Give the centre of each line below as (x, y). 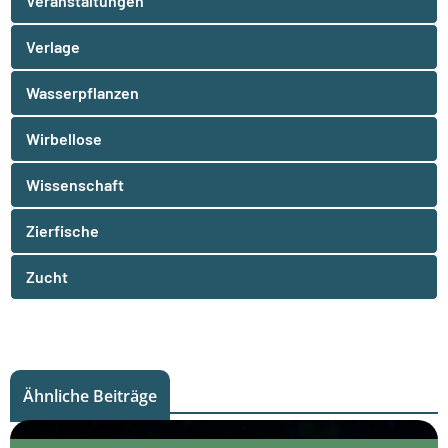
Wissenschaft (75, 184)
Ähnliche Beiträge (90, 395)
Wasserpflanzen (82, 92)
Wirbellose (64, 138)
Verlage (53, 46)
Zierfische (62, 230)
